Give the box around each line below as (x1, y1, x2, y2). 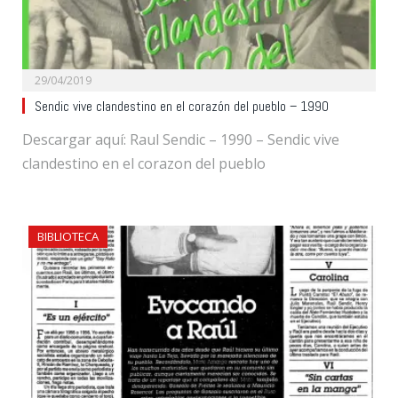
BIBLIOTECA (37, 227, 99, 244)
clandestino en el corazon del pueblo (22, 153, 266, 173)
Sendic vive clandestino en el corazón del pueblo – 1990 (35, 97, 329, 115)
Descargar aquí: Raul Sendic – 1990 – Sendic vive (22, 129, 339, 149)
